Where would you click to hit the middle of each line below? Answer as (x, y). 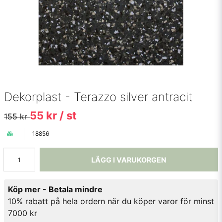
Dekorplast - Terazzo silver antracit (98, 97)
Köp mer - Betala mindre (55, 189)
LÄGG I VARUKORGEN (129, 160)
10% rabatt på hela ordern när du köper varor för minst (111, 201)
